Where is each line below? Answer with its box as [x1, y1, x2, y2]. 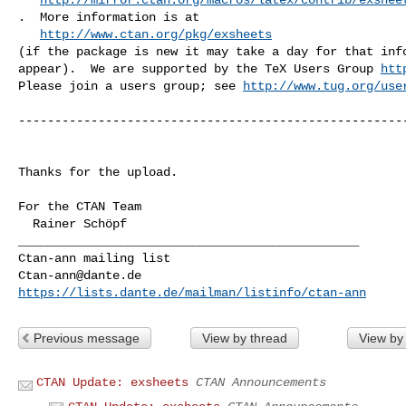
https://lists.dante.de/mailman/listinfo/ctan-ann [18, 285, 366, 300]
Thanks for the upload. [18, 164, 178, 179]
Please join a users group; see [18, 78, 243, 93]
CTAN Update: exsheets [36, 374, 188, 390]
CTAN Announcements [196, 374, 326, 390]
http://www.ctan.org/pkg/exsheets [40, 26, 272, 42]
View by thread [201, 330, 287, 345]
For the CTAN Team [18, 198, 141, 214]
